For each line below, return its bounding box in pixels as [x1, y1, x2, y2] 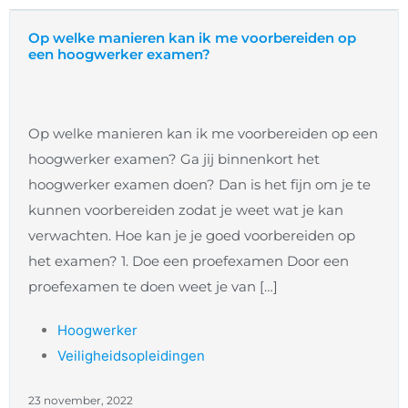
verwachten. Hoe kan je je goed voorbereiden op [28, 227, 355, 245]
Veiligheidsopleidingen [57, 347, 205, 365]
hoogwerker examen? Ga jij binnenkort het [28, 150, 320, 168]
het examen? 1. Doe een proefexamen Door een [28, 252, 349, 270]
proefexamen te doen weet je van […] [28, 278, 278, 296]
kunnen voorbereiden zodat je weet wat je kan [28, 201, 343, 219]
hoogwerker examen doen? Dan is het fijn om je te [28, 176, 371, 194]
